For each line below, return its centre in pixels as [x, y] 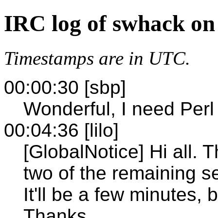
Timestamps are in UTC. [97, 58]
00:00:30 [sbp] [65, 87]
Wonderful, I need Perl [119, 109]
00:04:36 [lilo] [61, 130]
